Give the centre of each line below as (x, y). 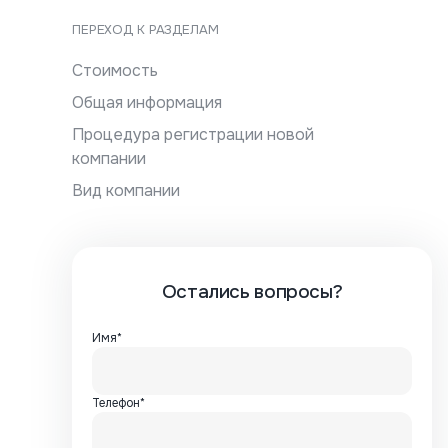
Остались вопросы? (252, 292)
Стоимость (115, 70)
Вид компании (126, 190)
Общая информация (147, 102)
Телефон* (118, 403)
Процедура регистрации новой (193, 134)
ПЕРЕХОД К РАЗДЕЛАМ (145, 29)
